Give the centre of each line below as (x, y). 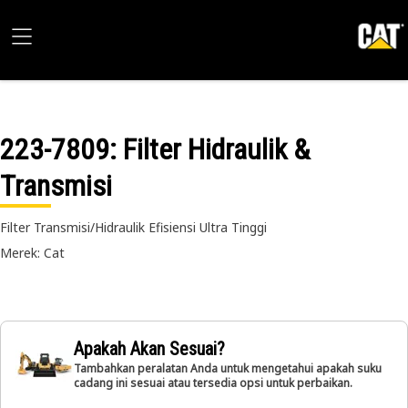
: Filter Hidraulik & (209, 149)
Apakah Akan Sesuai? (149, 349)
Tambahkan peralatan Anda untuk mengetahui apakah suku (228, 368)
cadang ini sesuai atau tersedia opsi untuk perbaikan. (213, 383)
